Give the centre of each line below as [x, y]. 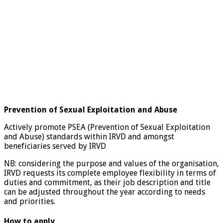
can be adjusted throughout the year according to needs [105, 192]
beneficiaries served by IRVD [55, 146]
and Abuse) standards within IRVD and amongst [89, 136]
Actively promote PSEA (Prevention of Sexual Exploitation [107, 127]
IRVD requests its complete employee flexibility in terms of [110, 173]
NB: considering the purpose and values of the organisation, [111, 163]
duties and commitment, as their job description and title [107, 182]
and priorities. [30, 201]
